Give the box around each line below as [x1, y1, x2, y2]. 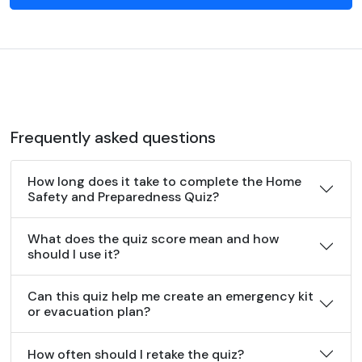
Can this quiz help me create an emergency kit [27, 288, 314, 305]
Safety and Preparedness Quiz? [27, 188, 219, 205]
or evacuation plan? [27, 303, 150, 320]
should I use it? [27, 246, 120, 263]
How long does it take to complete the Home [27, 173, 301, 190]
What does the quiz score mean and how [27, 230, 279, 247]
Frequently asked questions [11, 127, 216, 148]
